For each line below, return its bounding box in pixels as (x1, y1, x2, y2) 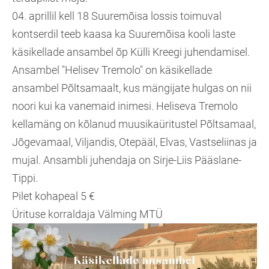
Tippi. (12, 172, 38, 184)
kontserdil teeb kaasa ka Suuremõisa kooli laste (12, 28, 235, 40)
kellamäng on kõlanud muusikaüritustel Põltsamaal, (12, 118, 256, 130)
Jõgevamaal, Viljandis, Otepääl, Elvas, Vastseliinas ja (12, 136, 257, 148)
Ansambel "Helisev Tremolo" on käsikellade (12, 64, 212, 76)
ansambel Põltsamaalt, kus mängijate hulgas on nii (12, 82, 252, 94)
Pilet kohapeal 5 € (12, 190, 95, 202)
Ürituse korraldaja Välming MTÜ (12, 208, 165, 220)
